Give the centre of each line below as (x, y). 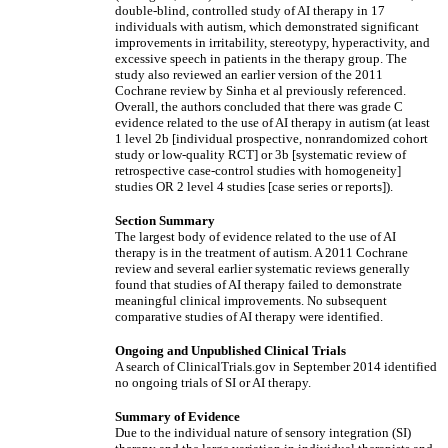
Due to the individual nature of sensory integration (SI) (263, 432)
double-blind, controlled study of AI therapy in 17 (250, 10)
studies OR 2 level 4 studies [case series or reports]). (254, 186)
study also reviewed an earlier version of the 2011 (249, 74)
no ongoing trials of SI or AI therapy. (213, 382)
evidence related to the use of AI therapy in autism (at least (272, 122)
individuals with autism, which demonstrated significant (267, 26)
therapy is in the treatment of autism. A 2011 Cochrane (261, 252)
